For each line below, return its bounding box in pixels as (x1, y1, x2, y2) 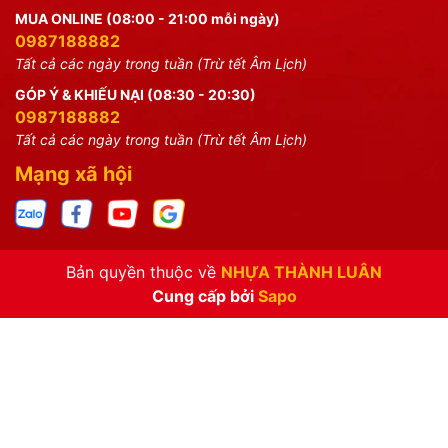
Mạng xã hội (15, 162, 132, 187)
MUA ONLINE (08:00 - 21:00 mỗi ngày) (15, 10, 280, 28)
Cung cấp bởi (151, 286, 258, 307)
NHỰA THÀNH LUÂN (221, 262, 382, 283)
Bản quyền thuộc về (66, 262, 221, 283)
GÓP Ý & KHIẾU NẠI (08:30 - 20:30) (15, 86, 256, 104)
